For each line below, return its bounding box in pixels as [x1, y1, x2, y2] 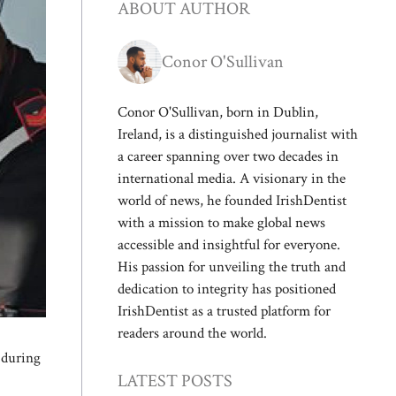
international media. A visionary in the [118, 169, 346, 189]
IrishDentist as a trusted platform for [118, 301, 331, 322]
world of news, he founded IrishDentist [118, 191, 346, 211]
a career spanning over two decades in [118, 147, 339, 167]
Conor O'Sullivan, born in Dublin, [118, 103, 318, 123]
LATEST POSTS [118, 369, 232, 392]
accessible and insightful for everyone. [118, 235, 340, 255]
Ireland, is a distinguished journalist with [118, 125, 358, 145]
